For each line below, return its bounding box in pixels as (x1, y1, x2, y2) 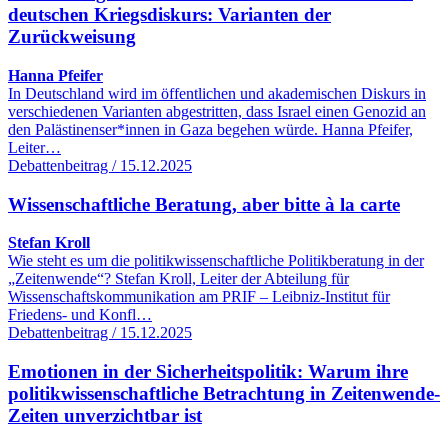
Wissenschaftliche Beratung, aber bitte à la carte (8, 193, 400, 215)
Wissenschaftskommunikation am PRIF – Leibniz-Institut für (8, 288, 390, 306)
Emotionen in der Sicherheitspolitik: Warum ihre (8, 360, 408, 382)
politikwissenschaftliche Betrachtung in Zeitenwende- (8, 382, 440, 404)
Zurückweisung (8, 26, 136, 48)
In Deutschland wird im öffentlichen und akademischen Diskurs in (8, 84, 426, 102)
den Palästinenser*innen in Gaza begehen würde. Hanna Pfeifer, (8, 120, 413, 138)
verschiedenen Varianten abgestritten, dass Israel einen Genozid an (8, 102, 426, 120)
